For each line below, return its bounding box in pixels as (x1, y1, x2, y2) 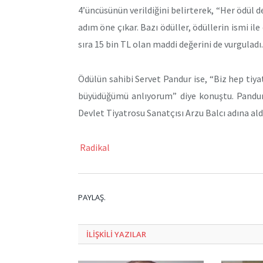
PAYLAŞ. (78, 192, 106, 203)
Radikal (78, 141, 110, 153)
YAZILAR (114, 229, 146, 240)
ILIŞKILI (86, 229, 114, 240)
